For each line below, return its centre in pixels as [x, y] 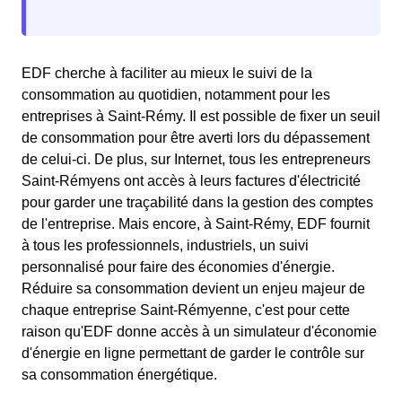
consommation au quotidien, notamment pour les [176, 95]
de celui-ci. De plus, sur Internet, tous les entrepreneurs [196, 159]
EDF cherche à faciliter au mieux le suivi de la [167, 73]
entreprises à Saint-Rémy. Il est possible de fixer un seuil [201, 116]
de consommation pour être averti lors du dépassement [196, 138]
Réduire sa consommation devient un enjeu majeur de [193, 288]
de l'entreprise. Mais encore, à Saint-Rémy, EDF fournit [196, 224]
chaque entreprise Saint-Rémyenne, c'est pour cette [186, 310]
